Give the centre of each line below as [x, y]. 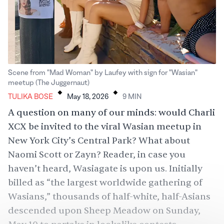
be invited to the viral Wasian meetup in [114, 127]
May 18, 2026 [88, 97]
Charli [202, 113]
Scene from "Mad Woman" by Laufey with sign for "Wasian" [103, 73]
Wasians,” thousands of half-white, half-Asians [109, 197]
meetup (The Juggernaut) [49, 83]
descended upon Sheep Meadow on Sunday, [104, 211]
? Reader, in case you [141, 155]
